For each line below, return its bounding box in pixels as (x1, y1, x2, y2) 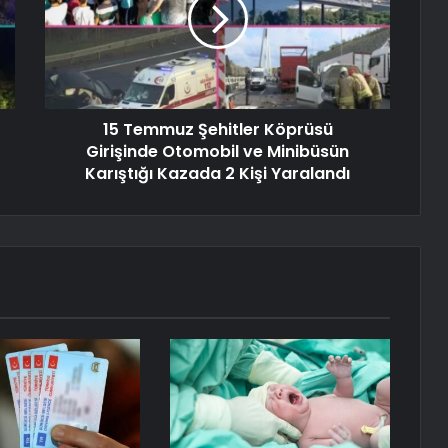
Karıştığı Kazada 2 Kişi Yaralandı (85, 162, 350, 186)
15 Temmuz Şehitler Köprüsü (102, 118, 333, 142)
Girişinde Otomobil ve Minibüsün (86, 140, 349, 164)
